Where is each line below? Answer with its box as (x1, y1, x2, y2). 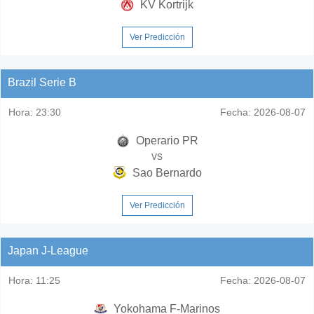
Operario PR (132, 134, 198, 146)
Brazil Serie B (8, 76, 76, 88)
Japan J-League (8, 244, 88, 257)
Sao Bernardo (129, 166, 202, 179)
